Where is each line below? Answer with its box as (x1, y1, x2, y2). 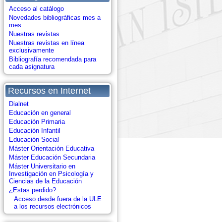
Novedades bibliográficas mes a (9, 14, 101, 21)
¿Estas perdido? (9, 186, 56, 194)
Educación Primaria (9, 118, 65, 125)
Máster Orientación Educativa (9, 145, 94, 152)
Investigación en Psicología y (9, 170, 94, 177)
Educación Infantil (9, 127, 60, 134)
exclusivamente (9, 47, 54, 54)
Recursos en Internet (8, 86, 91, 96)
